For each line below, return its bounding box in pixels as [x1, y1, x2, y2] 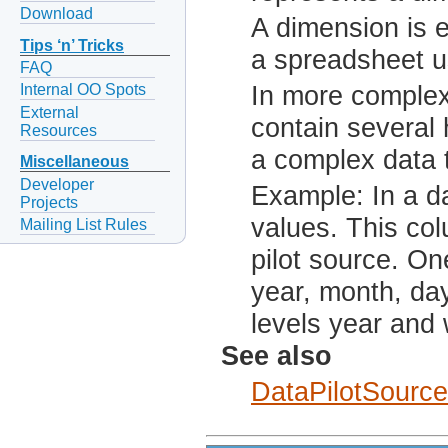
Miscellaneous [20, 153, 129, 171]
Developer [20, 175, 94, 193]
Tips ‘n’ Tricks [20, 37, 124, 55]
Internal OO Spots [20, 81, 146, 99]
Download [20, 5, 93, 23]
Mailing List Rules [20, 215, 147, 233]
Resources [20, 121, 97, 139]
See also [221, 341, 332, 372]
